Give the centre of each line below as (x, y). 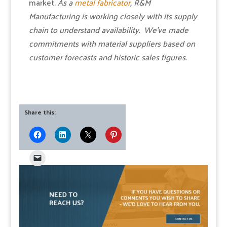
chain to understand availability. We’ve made (108, 30)
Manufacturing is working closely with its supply (113, 16)
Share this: (40, 112)
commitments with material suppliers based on (112, 44)
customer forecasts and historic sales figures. (108, 57)
